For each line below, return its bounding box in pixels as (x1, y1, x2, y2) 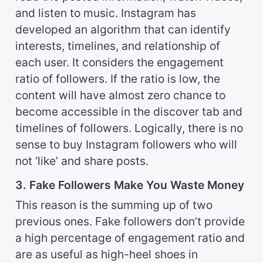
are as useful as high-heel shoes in (15, 247, 198, 262)
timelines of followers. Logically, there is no (15, 121, 243, 136)
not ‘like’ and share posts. (15, 154, 149, 168)
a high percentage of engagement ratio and (15, 231, 245, 245)
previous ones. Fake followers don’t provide (15, 214, 245, 229)
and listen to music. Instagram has (15, 6, 196, 21)
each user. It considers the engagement (15, 55, 224, 70)
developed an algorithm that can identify (15, 22, 231, 37)
